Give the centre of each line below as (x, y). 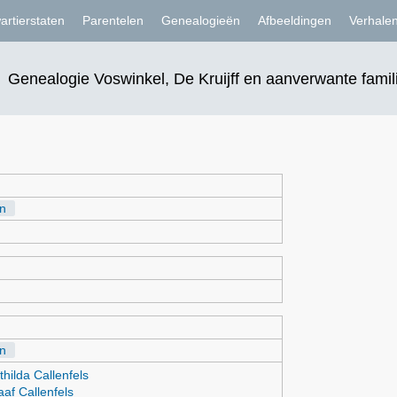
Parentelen (113, 20)
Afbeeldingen (294, 20)
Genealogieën (200, 20)
